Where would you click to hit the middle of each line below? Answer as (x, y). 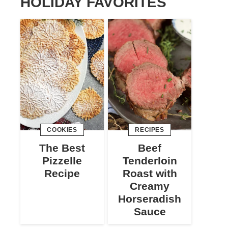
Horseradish (150, 198)
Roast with (150, 173)
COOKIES (62, 130)
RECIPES (150, 130)
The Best (62, 148)
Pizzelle (62, 160)
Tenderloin (150, 160)
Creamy (150, 186)
